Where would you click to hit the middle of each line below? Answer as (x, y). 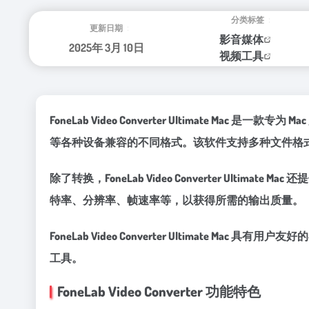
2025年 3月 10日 (107, 48)
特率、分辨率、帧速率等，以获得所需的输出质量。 (177, 200)
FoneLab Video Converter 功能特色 (159, 291)
